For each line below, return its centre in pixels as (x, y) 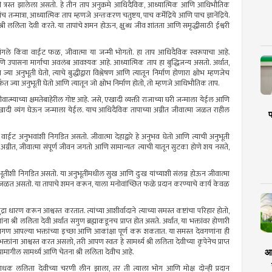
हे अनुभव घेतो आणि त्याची (172, 137)
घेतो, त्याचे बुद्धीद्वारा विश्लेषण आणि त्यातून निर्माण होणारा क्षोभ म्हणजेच (133, 73)
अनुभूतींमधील (87, 174)
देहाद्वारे (124, 137)
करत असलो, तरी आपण (72, 242)
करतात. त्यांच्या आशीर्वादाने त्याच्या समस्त (119, 211)
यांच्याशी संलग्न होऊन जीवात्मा (189, 174)
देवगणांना (209, 232)
